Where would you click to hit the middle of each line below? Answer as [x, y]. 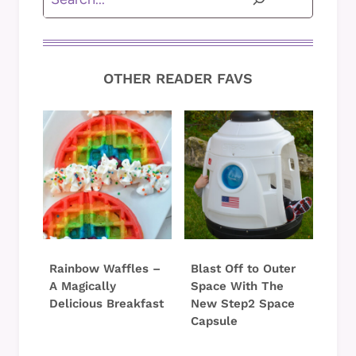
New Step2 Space [243, 303]
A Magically [83, 286]
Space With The [237, 286]
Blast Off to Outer [243, 268]
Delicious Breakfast [106, 303]
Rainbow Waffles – [105, 268]
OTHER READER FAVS [178, 78]
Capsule [214, 321]
